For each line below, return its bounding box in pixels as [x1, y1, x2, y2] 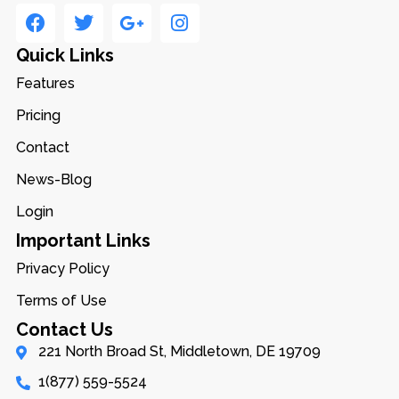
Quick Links [15, 45, 114, 67]
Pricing [15, 107, 61, 125]
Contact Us [15, 319, 113, 341]
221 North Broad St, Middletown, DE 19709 [37, 343, 321, 361]
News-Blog [15, 171, 92, 189]
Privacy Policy [15, 260, 110, 278]
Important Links [15, 230, 151, 252]
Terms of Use [15, 292, 107, 310]
